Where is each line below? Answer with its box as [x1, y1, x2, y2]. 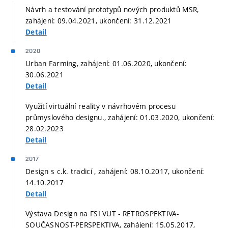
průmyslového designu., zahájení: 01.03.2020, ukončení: [25, 112, 215, 122]
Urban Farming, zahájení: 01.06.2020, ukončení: [25, 59, 187, 69]
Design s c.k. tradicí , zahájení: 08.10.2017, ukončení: [25, 166, 205, 176]
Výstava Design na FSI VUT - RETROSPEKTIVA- [25, 209, 179, 219]
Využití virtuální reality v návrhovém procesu [25, 101, 176, 111]
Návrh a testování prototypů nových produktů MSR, [25, 5, 199, 15]
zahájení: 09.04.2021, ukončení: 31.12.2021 [25, 16, 172, 26]
